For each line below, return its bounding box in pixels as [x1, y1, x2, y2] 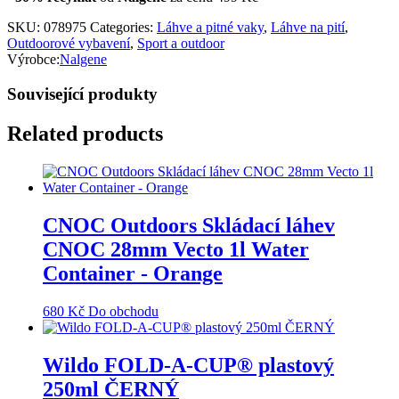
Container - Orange [43, 261, 223, 285]
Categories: [90, 20, 157, 36]
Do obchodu [88, 303, 159, 319]
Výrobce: [7, 52, 60, 68]
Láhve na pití [271, 20, 345, 36]
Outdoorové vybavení [7, 36, 130, 52]
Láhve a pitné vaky [157, 20, 264, 36]
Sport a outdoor [137, 36, 224, 52]
